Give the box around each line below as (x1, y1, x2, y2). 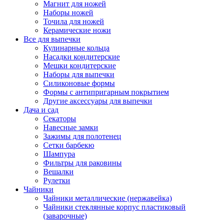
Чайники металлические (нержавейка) (43, 193, 172, 202)
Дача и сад (24, 105, 58, 114)
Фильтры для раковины (43, 158, 122, 167)
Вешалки (43, 167, 74, 176)
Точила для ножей (43, 17, 104, 26)
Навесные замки (43, 123, 98, 132)
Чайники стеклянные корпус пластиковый (43, 202, 186, 211)
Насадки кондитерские (43, 52, 120, 61)
